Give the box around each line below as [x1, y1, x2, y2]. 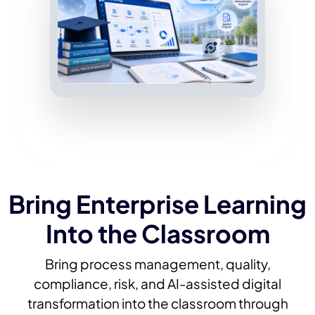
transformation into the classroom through [27, 294, 288, 311]
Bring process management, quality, [44, 255, 271, 272]
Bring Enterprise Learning [8, 188, 307, 219]
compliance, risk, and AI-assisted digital [34, 274, 281, 292]
